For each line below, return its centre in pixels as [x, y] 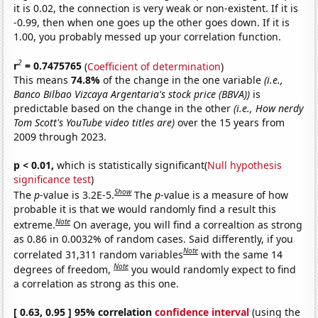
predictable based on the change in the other [124, 109]
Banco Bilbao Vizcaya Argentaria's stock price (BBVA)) [132, 94]
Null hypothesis [245, 165]
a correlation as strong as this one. [97, 283]
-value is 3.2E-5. [77, 194]
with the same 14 [242, 254]
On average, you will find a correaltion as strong [188, 224]
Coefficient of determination [154, 66]
